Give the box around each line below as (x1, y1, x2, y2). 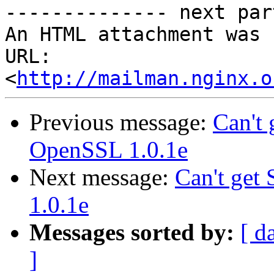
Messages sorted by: (29, 219, 234, 246)
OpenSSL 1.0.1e (29, 136, 188, 163)
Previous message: (29, 109, 213, 136)
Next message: (29, 164, 175, 191)
